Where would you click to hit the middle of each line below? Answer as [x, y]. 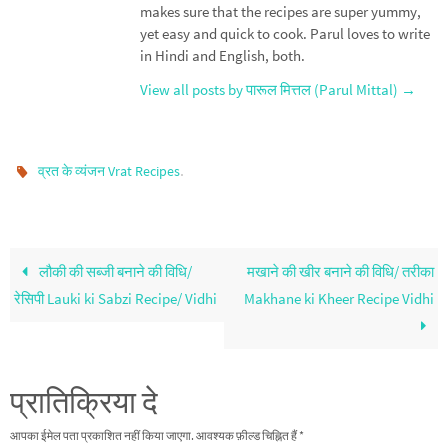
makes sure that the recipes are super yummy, [280, 12]
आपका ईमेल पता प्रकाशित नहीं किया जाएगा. [102, 435]
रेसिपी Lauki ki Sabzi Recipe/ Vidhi [116, 298]
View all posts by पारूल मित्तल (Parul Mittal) [270, 89]
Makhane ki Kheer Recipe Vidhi [338, 298]
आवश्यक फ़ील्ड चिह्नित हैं [246, 435]
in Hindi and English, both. [222, 56]
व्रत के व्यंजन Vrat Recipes [109, 170]
